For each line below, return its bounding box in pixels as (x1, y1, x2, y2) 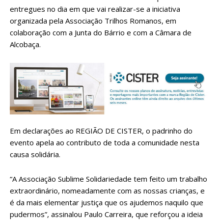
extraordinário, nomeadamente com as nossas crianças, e (10, 186, 205, 196)
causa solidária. (10, 149, 60, 160)
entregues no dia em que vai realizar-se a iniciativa (10, 3, 180, 14)
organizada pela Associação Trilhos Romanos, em (10, 15, 176, 26)
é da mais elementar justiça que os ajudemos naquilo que (10, 197, 203, 208)
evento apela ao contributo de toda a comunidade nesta (10, 137, 199, 148)
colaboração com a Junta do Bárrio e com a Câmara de (10, 27, 192, 37)
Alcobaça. (10, 39, 41, 49)
